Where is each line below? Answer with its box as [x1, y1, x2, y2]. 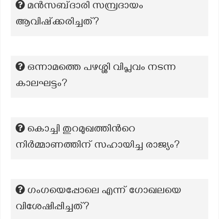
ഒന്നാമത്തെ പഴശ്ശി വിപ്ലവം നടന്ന [27, 62, 176, 75]
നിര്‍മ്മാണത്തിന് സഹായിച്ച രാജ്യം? [16, 139, 180, 153]
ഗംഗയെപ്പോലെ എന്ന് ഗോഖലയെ [27, 185, 181, 198]
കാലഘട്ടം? [16, 78, 67, 91]
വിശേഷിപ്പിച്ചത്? [16, 201, 89, 215]
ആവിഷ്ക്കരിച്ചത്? [16, 16, 99, 30]
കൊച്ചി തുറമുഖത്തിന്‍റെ [27, 123, 135, 137]
